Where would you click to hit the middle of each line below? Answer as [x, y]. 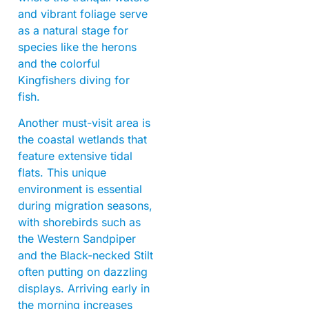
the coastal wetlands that [82, 140]
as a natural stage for [73, 30]
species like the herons [77, 47]
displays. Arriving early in [84, 289]
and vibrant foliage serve [83, 13]
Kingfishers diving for [74, 80]
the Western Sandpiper [77, 239]
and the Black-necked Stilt [86, 256]
